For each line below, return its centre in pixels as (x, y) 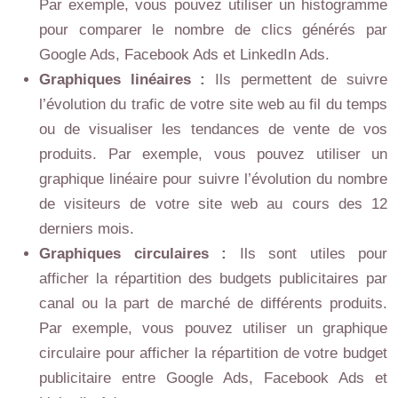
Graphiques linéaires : (127, 80)
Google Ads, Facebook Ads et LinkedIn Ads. (184, 55)
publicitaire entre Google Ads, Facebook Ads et (213, 378)
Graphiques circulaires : (139, 254)
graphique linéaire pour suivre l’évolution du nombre (213, 179)
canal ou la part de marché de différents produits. (213, 303)
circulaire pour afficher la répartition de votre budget (213, 353)
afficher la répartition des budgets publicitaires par (213, 279)
